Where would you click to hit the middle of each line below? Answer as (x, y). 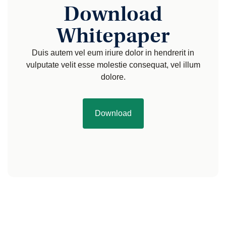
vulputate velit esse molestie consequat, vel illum (113, 64)
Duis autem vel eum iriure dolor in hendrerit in (113, 52)
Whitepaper (113, 35)
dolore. (113, 76)
